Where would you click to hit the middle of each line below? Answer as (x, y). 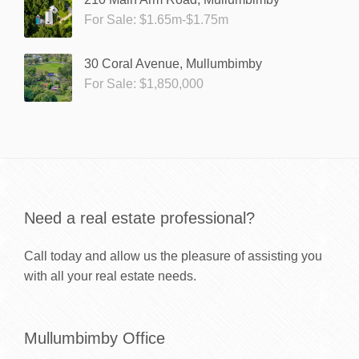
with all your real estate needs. (110, 276)
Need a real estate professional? (139, 218)
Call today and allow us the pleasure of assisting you (173, 256)
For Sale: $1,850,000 (144, 83)
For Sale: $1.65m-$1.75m (156, 19)
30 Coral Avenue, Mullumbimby (173, 63)
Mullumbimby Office (95, 338)
